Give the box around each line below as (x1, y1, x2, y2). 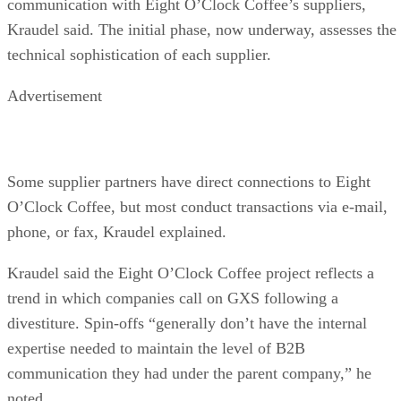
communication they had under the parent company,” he (7, 363, 371, 382)
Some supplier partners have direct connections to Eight (7, 172, 371, 191)
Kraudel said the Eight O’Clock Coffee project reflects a (7, 263, 374, 282)
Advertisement (7, 86, 102, 105)
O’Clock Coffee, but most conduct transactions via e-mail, (7, 197, 388, 216)
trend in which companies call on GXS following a (7, 288, 338, 307)
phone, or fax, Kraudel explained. (7, 222, 226, 241)
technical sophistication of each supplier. (7, 45, 271, 64)
